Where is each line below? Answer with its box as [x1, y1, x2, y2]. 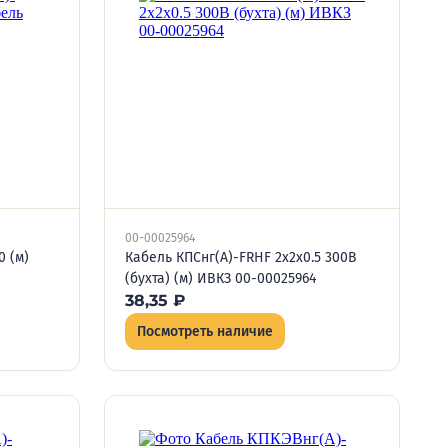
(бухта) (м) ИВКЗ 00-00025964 [125, 270, 316, 287]
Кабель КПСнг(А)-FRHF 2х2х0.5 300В [125, 249, 357, 266]
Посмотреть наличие [137, 323, 273, 340]
